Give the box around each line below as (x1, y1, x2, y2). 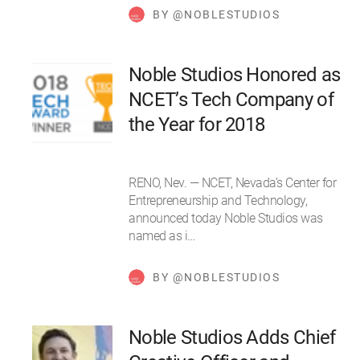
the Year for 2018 (129, 113, 265, 137)
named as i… (129, 228, 195, 244)
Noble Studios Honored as (129, 63, 341, 87)
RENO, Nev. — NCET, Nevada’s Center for (129, 175, 336, 191)
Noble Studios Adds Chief (129, 326, 336, 350)
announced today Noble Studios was (129, 211, 323, 227)
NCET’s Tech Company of (129, 88, 334, 112)
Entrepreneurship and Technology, (129, 193, 307, 209)
